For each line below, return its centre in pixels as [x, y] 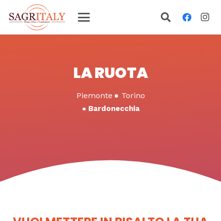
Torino [133, 95]
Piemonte [94, 95]
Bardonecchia [114, 109]
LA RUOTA [110, 73]
